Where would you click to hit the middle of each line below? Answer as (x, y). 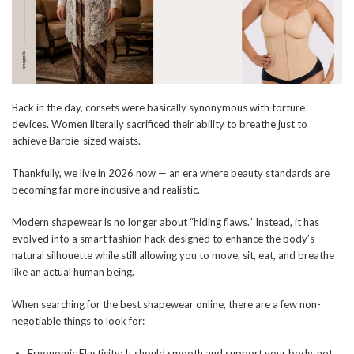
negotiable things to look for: (78, 321)
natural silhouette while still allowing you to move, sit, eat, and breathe (173, 256)
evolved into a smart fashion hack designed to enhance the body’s (163, 239)
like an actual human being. (73, 272)
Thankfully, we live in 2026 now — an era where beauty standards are (171, 173)
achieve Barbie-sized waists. (76, 141)
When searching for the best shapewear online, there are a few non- (166, 305)
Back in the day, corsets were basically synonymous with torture (158, 108)
